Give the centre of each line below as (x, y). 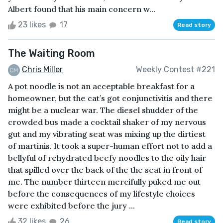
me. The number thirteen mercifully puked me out (104, 181)
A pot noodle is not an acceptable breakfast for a (101, 86)
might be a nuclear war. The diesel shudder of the (103, 110)
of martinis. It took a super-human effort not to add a (110, 146)
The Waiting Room (52, 53)
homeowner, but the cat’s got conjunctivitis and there (110, 98)
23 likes (32, 24)
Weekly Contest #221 (175, 70)
